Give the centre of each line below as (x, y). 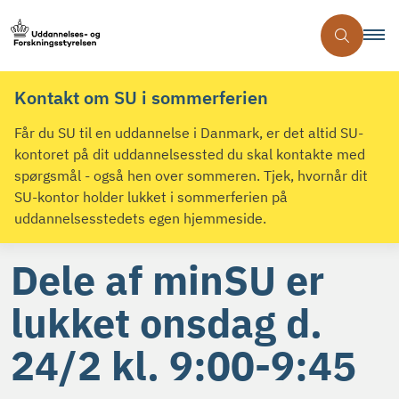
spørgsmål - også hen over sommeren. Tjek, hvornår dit (191, 176)
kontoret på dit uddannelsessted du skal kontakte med (190, 155)
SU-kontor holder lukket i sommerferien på (151, 197)
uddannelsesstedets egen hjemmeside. (140, 219)
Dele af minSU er (167, 280)
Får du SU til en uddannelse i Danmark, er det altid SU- (189, 133)
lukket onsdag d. (167, 323)
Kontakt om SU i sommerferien (141, 98)
